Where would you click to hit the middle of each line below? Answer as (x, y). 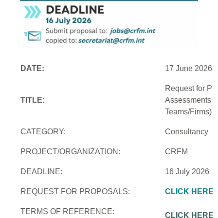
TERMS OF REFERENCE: (68, 212)
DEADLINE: (42, 172)
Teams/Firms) (189, 112)
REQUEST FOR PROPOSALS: (75, 192)
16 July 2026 (187, 172)
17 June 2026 (189, 69)
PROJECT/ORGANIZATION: (71, 152)
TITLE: (33, 100)
